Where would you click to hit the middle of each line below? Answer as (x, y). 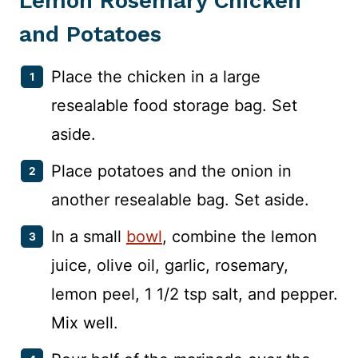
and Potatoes (90, 34)
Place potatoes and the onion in (171, 171)
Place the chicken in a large (156, 76)
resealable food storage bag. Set (174, 105)
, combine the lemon (240, 236)
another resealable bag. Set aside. (180, 199)
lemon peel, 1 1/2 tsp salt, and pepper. (195, 294)
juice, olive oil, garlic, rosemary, (170, 265)
